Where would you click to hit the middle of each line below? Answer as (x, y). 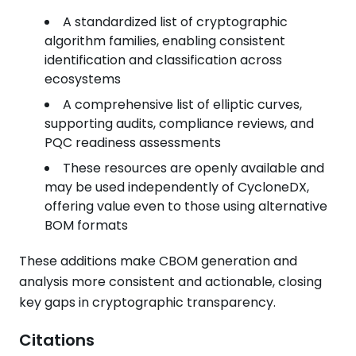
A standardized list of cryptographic (175, 22)
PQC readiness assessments (133, 143)
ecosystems (83, 79)
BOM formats (86, 225)
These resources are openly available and (193, 168)
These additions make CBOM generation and (158, 261)
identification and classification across (163, 60)
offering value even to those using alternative (186, 206)
